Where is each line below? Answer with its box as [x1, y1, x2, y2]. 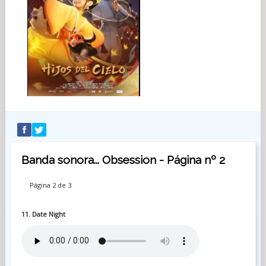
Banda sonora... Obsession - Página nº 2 [21, 153, 225, 166]
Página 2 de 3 [29, 180, 71, 189]
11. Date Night [21, 209, 65, 218]
